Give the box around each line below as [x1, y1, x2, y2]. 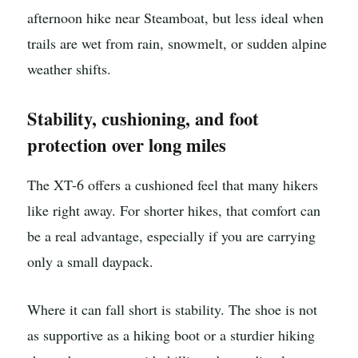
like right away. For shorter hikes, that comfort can [27, 201, 320, 221]
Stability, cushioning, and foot [27, 105, 259, 133]
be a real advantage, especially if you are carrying [27, 226, 316, 246]
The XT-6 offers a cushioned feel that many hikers [27, 175, 318, 195]
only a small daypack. [27, 252, 153, 272]
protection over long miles [27, 132, 226, 159]
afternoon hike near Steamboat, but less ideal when [27, 8, 324, 28]
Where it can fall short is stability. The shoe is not [27, 300, 317, 320]
